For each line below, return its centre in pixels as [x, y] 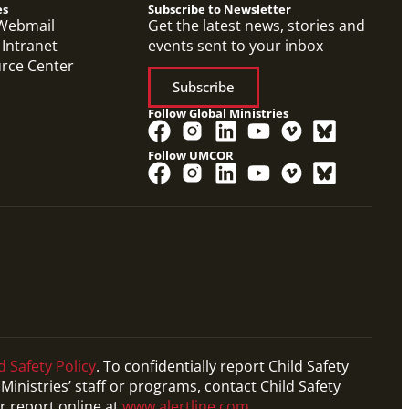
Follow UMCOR [191, 155]
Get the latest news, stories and [257, 25]
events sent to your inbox [236, 45]
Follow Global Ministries [219, 113]
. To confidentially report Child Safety [222, 366]
